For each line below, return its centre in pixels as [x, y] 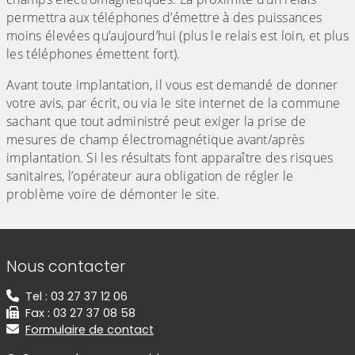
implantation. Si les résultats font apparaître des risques [170, 158]
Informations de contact [113, 255]
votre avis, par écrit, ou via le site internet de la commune [174, 103]
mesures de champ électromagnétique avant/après [156, 140]
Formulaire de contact [90, 330]
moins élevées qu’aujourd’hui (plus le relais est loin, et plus [177, 36]
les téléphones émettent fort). [94, 54]
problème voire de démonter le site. [113, 195]
